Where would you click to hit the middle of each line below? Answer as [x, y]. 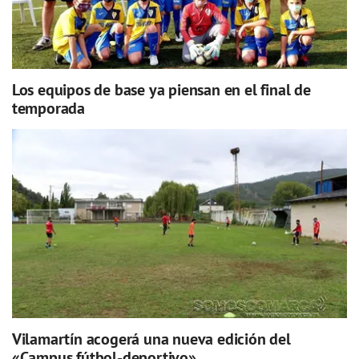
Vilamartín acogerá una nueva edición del [151, 339]
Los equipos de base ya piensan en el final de [161, 89]
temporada [48, 108]
